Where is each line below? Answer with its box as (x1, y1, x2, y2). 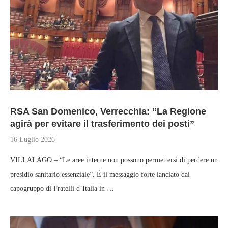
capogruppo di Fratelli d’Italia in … (10, 185, 114, 192)
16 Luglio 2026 (10, 136, 55, 144)
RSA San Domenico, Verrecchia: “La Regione (10, 106, 206, 117)
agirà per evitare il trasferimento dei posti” (10, 119, 194, 129)
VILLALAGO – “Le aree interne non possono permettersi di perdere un (10, 156, 218, 164)
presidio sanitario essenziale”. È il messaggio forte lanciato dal (10, 170, 190, 178)
